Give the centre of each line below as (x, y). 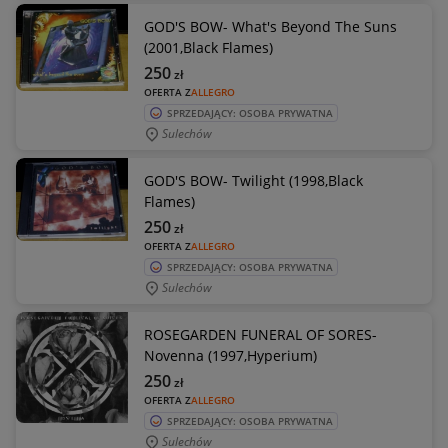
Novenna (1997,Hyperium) (230, 355)
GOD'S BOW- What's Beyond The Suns (270, 26)
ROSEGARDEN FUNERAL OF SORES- (260, 334)
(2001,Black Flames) (208, 47)
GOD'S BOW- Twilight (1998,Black (253, 180)
